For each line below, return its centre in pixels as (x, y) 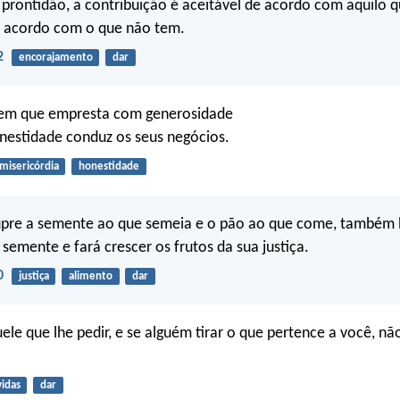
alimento (90, 276)
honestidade (108, 167)
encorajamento (55, 57)
